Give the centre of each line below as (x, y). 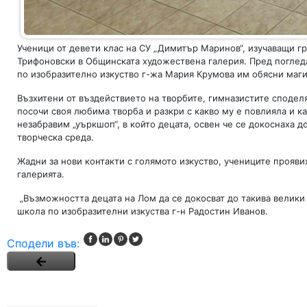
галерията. (41, 174)
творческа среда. (56, 137)
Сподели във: (43, 243)
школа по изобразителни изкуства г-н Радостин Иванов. (143, 211)
